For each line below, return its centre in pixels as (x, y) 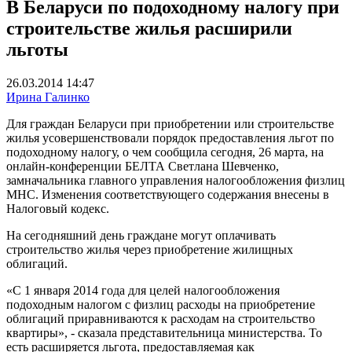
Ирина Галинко (48, 97)
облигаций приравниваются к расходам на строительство (161, 318)
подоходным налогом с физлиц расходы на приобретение (161, 304)
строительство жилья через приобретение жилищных (150, 249)
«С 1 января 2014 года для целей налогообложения (143, 290)
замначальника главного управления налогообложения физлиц (176, 180)
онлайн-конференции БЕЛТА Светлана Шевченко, (143, 166)
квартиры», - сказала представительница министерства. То (164, 332)
